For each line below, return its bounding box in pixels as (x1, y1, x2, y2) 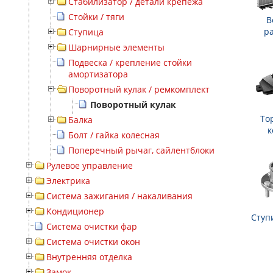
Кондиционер (46, 205, 104, 217)
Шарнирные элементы (68, 41, 165, 53)
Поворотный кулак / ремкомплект (68, 83, 210, 95)
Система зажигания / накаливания (46, 190, 193, 202)
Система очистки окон (46, 236, 140, 247)
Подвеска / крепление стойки (68, 57, 192, 68)
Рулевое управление (46, 160, 133, 171)
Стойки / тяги (68, 11, 124, 23)
